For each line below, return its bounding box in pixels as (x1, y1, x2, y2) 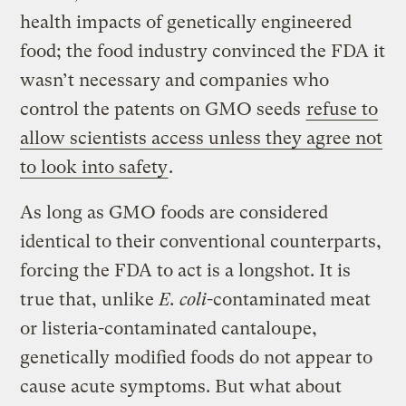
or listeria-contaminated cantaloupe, (20, 317, 318, 339)
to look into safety (20, 156, 169, 178)
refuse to (306, 98, 379, 120)
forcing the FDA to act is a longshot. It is (20, 259, 352, 281)
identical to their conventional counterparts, (20, 230, 382, 252)
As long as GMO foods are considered (20, 201, 329, 223)
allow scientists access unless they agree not (20, 127, 383, 149)
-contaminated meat (207, 288, 372, 310)
